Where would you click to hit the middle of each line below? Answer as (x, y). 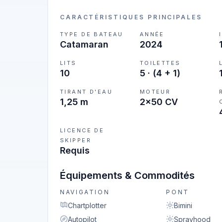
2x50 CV (159, 102)
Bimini (183, 205)
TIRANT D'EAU (86, 92)
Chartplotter (87, 205)
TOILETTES (160, 63)
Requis (75, 150)
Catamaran (84, 44)
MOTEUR (155, 92)
